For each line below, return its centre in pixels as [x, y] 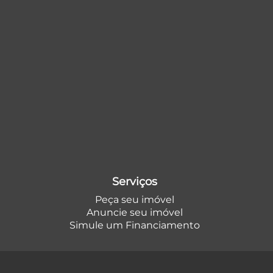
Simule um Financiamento [134, 225]
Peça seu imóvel [134, 200]
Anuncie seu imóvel [134, 212]
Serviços [134, 182]
